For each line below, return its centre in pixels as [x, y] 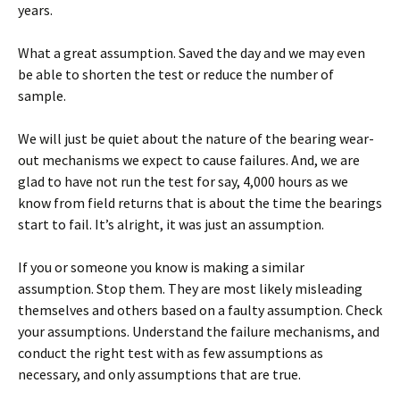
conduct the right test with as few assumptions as [171, 353]
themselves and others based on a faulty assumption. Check [200, 310]
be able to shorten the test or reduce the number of [176, 74]
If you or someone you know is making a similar [161, 267]
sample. [42, 96]
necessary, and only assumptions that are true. [159, 374]
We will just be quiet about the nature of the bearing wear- [196, 138]
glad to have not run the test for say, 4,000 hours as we [183, 181]
